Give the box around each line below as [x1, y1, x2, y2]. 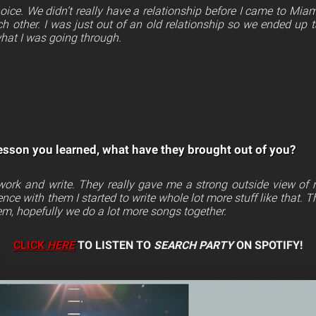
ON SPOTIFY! [233, 239, 303, 252]
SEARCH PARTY [154, 239, 233, 252]
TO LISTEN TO [75, 239, 154, 252]
